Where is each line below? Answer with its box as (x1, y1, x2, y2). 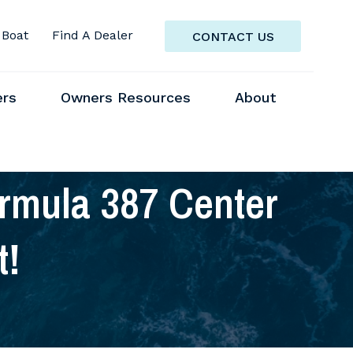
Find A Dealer (52, 28, 133, 43)
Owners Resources (61, 89, 191, 106)
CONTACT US (191, 28, 274, 44)
